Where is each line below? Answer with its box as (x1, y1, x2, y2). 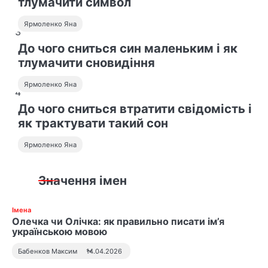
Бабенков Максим (18, 247, 77, 256)
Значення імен (38, 173, 127, 188)
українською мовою (12, 226, 107, 238)
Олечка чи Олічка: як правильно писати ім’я (12, 215, 224, 228)
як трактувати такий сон (18, 115, 168, 131)
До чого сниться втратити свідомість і (18, 101, 252, 117)
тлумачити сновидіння (18, 55, 155, 71)
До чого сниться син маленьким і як (18, 41, 237, 56)
